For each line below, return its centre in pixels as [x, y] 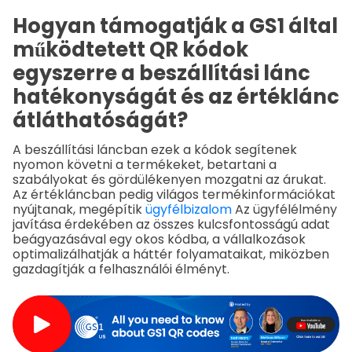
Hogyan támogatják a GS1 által [175, 26]
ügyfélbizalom [190, 210]
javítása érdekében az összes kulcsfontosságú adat [171, 225]
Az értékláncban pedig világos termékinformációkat [174, 195]
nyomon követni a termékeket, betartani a [145, 165]
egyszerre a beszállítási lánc [161, 73]
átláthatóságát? [100, 121]
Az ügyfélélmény [286, 210]
